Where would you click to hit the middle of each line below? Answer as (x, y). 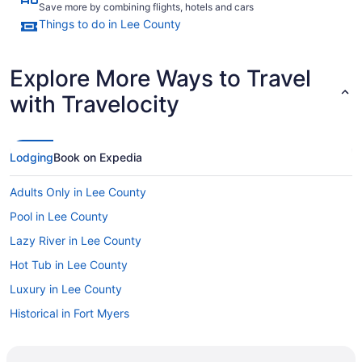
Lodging (32, 157)
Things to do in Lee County (110, 23)
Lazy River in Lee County (76, 240)
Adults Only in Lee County (78, 192)
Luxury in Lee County (66, 288)
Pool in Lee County (59, 216)
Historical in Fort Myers (69, 313)
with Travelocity (95, 104)
